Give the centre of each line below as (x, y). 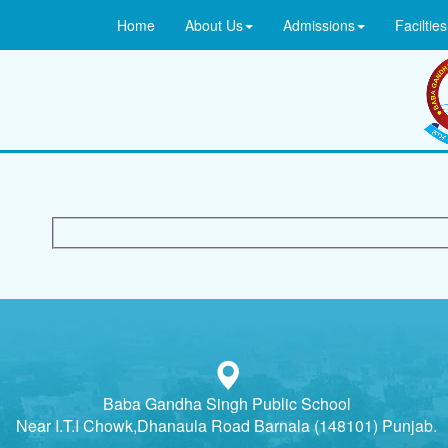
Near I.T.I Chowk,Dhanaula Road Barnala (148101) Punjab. (226, 425)
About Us (214, 25)
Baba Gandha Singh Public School (226, 403)
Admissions (319, 25)
